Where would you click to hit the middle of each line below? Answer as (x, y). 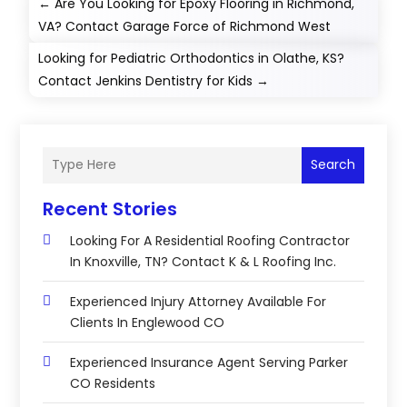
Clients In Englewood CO (148, 322)
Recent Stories (110, 208)
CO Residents (113, 383)
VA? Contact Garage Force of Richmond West (185, 26)
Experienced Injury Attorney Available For (199, 301)
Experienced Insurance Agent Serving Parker (209, 362)
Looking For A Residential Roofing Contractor (210, 240)
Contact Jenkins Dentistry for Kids (146, 80)
